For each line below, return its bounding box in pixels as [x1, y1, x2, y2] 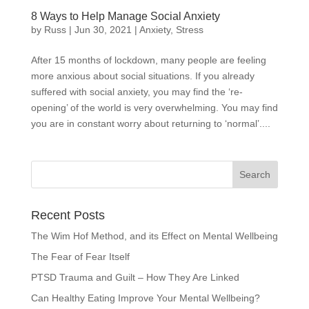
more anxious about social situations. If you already [30, 70, 255, 81]
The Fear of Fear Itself [30, 250, 130, 262]
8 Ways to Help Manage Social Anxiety [30, 10, 220, 22]
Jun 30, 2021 [74, 23, 132, 35]
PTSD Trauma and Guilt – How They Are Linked [30, 271, 239, 283]
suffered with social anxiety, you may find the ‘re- [30, 86, 243, 97]
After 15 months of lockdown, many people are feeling [30, 54, 266, 66]
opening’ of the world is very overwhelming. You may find [30, 101, 278, 113]
